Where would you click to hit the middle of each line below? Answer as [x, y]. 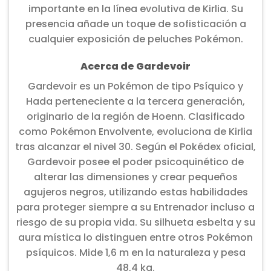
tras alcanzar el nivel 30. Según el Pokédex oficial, [135, 147]
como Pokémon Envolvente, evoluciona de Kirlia [135, 132]
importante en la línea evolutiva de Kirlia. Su [135, 8]
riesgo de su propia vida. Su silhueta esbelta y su [135, 223]
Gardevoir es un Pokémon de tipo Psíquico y [135, 87]
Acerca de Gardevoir [135, 67]
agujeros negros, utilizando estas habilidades [135, 192]
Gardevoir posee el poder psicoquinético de [135, 162]
